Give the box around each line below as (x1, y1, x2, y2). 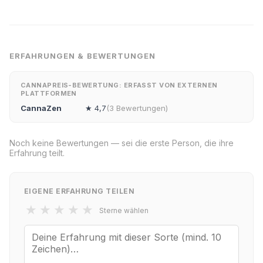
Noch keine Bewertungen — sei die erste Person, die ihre (9, 138, 234, 148)
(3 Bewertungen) (106, 103, 168, 113)
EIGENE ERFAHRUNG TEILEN (24, 187, 135, 195)
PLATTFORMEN (21, 89, 77, 97)
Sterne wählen (99, 205, 149, 215)
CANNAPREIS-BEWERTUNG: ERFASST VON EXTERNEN (21, 81, 218, 89)
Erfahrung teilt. (9, 148, 65, 158)
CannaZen (21, 103, 62, 113)
